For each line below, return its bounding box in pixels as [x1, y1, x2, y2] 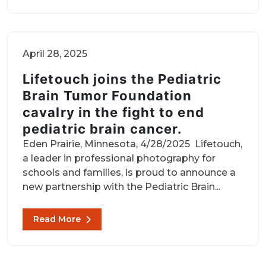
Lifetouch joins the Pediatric [23, 71, 221, 87]
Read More [33, 214, 81, 224]
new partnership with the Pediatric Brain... [23, 181, 220, 192]
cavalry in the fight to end [23, 104, 204, 120]
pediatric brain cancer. [23, 121, 191, 137]
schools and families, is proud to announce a [23, 167, 236, 178]
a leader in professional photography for [23, 153, 216, 164]
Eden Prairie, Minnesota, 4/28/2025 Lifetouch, [23, 138, 242, 150]
